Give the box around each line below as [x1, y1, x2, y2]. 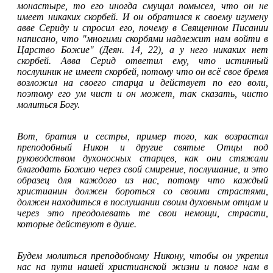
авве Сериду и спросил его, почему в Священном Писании [17, 22, 268, 33]
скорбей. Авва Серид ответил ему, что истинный [17, 55, 268, 66]
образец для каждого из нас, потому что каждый [17, 174, 268, 185]
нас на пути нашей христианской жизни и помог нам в [17, 261, 268, 272]
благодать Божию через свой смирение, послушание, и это [17, 163, 268, 174]
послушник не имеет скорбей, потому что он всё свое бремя [17, 66, 268, 77]
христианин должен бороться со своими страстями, [17, 185, 268, 196]
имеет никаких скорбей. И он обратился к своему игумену [17, 11, 268, 22]
